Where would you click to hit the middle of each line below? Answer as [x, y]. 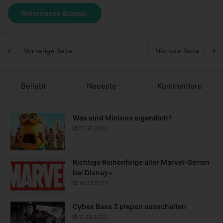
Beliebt [33, 86]
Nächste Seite [177, 51]
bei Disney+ [93, 172]
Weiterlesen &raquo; [55, 13]
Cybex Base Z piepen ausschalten [129, 206]
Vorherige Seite [48, 51]
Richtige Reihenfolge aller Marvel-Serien [141, 162]
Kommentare [180, 86]
